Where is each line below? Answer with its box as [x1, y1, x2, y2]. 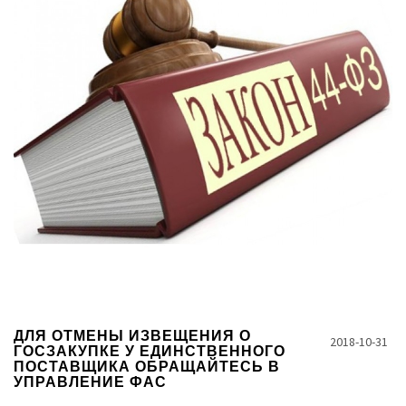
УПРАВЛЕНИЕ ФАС [14, 374, 167, 390]
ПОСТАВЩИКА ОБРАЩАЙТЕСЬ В [14, 359, 280, 374]
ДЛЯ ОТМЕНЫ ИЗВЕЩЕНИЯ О [14, 328, 251, 343]
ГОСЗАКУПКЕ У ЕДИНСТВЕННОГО [14, 343, 285, 359]
